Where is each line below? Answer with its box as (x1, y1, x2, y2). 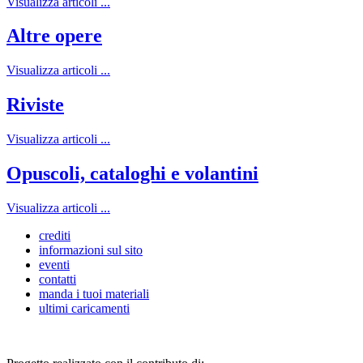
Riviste (6, 94, 64, 116)
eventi (39, 257, 70, 271)
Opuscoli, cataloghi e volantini (6, 163, 258, 185)
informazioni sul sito (39, 242, 143, 257)
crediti (39, 228, 70, 242)
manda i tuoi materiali (39, 286, 149, 301)
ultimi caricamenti (39, 301, 130, 315)
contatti (39, 271, 76, 286)
